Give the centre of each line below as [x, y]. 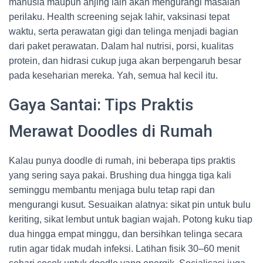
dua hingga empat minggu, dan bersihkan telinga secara [126, 234]
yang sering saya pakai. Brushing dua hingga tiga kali [120, 175]
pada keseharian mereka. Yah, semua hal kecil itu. [113, 75]
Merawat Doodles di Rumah [111, 131]
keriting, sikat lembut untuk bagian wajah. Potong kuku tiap [131, 219]
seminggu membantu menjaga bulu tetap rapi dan [112, 190]
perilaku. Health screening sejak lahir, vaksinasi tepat [119, 17]
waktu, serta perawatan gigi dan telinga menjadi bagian [124, 31]
